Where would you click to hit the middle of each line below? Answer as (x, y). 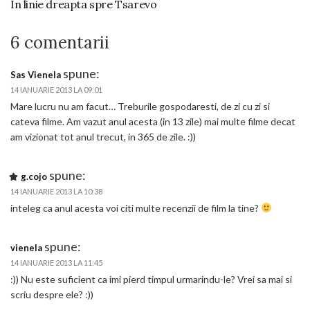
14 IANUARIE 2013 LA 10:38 (56, 191)
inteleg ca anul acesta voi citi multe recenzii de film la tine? (136, 208)
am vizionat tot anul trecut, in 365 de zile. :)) (103, 137)
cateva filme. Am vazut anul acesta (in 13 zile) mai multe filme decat (153, 121)
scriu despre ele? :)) (52, 294)
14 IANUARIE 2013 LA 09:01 (56, 90)
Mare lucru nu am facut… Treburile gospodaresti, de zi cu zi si (140, 106)
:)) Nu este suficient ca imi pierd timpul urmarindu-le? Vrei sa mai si (151, 279)
